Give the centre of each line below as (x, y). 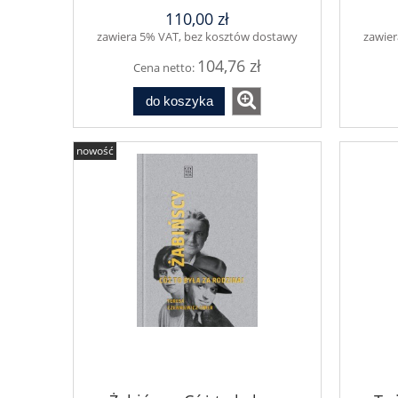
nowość (95, 151)
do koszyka (179, 101)
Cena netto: (165, 67)
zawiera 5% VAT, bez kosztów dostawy (197, 36)
